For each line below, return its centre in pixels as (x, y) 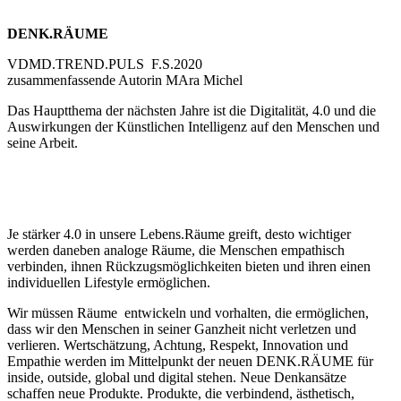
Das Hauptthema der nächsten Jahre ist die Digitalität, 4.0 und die (192, 111)
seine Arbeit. (43, 143)
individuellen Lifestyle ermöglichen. (109, 283)
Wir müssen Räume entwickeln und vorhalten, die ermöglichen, (188, 313)
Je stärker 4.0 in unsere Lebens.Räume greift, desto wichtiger (179, 235)
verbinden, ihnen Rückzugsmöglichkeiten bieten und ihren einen (189, 267)
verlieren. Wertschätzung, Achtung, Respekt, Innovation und (178, 346)
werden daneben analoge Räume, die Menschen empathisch (176, 251)
